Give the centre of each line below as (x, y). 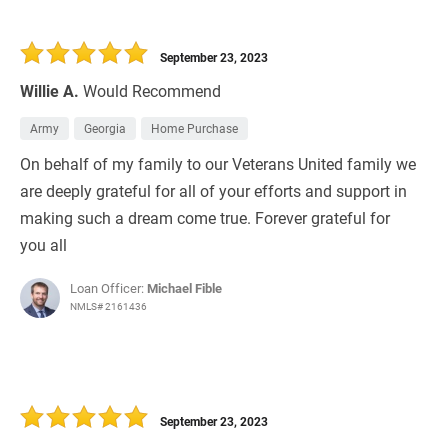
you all (43, 245)
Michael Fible (184, 288)
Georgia (105, 128)
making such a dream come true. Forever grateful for (205, 218)
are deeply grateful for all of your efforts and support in (213, 191)
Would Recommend (152, 91)
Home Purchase (194, 128)
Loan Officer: (108, 288)
